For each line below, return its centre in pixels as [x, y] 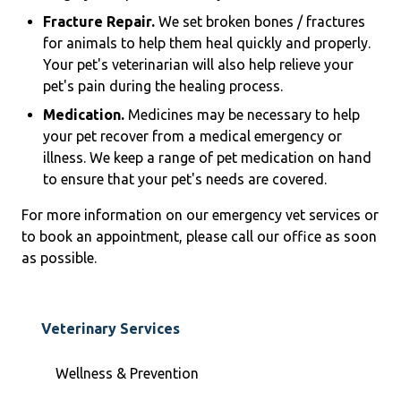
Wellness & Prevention [127, 374]
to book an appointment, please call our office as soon [199, 237]
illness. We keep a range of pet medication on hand [207, 158]
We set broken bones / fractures [260, 22]
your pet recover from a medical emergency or [192, 137]
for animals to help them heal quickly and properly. [207, 43]
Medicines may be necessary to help [242, 115]
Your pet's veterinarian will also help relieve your [198, 65]
